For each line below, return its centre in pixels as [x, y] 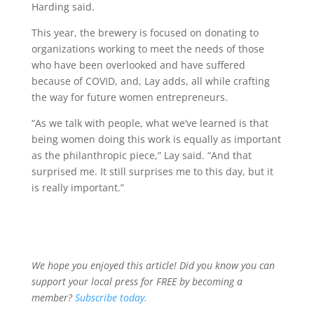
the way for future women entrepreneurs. [131, 97]
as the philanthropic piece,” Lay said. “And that [141, 155]
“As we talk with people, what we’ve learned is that [150, 123]
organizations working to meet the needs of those [148, 48]
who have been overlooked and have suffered [138, 64]
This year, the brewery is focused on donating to [145, 32]
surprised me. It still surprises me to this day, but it [152, 171]
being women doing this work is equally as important [156, 139]
